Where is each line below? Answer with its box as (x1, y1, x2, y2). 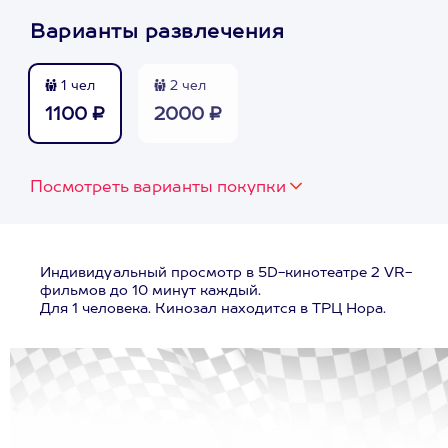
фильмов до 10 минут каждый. (40, 284, 261, 298)
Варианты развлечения (30, 23, 284, 43)
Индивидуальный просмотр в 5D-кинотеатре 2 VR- (40, 266, 412, 280)
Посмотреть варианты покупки (30, 180, 286, 196)
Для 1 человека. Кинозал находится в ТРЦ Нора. (40, 302, 386, 316)
